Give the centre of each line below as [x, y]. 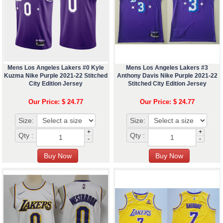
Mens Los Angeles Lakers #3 [167, 68]
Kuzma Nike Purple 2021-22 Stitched [56, 76]
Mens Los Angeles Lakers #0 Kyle [56, 68]
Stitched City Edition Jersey [167, 84]
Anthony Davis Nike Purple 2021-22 [167, 76]
